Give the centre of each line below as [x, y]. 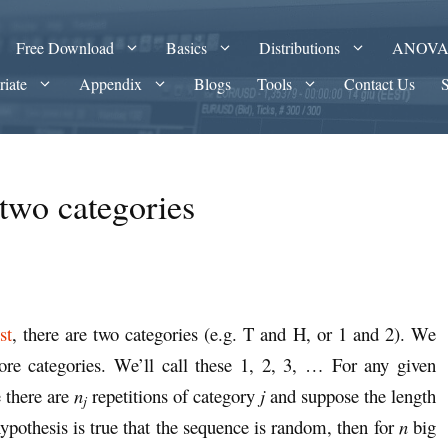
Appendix [111, 83]
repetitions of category [173, 396]
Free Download [65, 47]
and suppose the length [350, 396]
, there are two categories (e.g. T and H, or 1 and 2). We [224, 334]
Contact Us [380, 83]
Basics [187, 47]
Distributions [300, 47]
